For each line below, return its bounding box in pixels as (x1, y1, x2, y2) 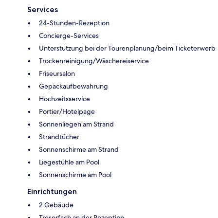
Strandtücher (39, 132, 79, 141)
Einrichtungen (27, 186, 77, 196)
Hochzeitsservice (39, 94, 90, 103)
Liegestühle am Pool (39, 157, 99, 166)
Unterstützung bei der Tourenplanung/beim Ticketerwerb (39, 43, 216, 53)
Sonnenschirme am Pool (39, 170, 111, 179)
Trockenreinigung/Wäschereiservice (39, 56, 149, 65)
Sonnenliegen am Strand (39, 119, 114, 128)
